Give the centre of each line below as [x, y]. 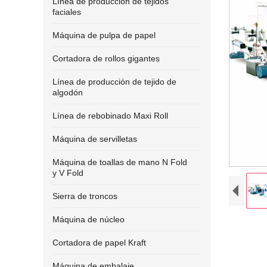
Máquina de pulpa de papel [104, 35]
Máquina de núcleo [89, 219]
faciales [67, 12]
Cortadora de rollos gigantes [106, 58]
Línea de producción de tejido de [114, 82]
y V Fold [68, 173]
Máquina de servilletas [95, 139]
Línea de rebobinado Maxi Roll [110, 116]
